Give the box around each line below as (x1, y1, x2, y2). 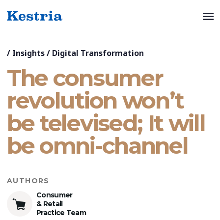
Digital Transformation (52, 48, 144, 58)
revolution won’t (7, 86, 184, 114)
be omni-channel (7, 132, 188, 160)
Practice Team (36, 208, 86, 217)
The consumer (7, 64, 163, 92)
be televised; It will (7, 109, 205, 137)
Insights (12, 48, 45, 58)
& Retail (36, 199, 63, 208)
